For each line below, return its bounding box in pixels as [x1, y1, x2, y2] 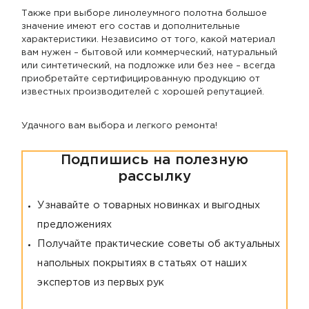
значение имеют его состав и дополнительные [21, 23, 240, 31]
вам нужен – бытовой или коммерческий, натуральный [21, 49, 277, 57]
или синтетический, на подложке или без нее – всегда [21, 62, 275, 70]
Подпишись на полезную [60, 154, 249, 167]
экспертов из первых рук [37, 279, 165, 288]
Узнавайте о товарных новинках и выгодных [37, 201, 261, 210]
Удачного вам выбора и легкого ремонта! [21, 122, 217, 130]
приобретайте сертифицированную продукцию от [21, 75, 260, 83]
